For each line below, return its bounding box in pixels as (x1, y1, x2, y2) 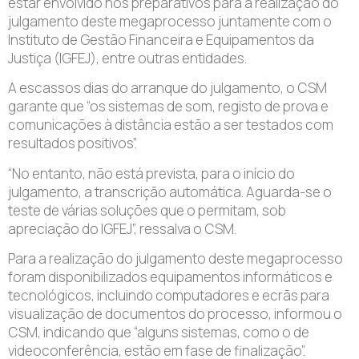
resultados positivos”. (8, 134, 137, 153)
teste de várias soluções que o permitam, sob (8, 200, 286, 220)
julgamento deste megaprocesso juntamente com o (8, 12, 332, 31)
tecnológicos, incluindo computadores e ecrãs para (8, 286, 329, 305)
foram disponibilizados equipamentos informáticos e (8, 268, 333, 287)
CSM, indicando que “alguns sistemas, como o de (8, 323, 309, 342)
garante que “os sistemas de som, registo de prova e (8, 97, 329, 116)
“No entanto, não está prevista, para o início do (8, 163, 295, 183)
